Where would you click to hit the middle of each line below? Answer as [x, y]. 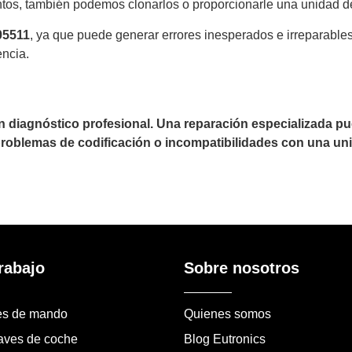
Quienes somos [227, 313]
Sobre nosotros [242, 268]
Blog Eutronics [225, 339]
